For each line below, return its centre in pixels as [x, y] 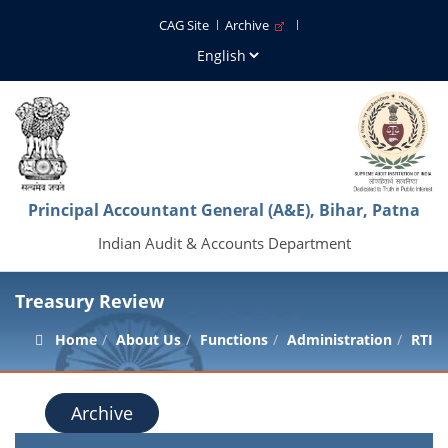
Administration [339, 339]
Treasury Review [89, 301]
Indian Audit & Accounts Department [224, 243]
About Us [148, 339]
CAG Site [184, 25]
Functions [234, 339]
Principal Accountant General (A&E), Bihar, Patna [224, 210]
